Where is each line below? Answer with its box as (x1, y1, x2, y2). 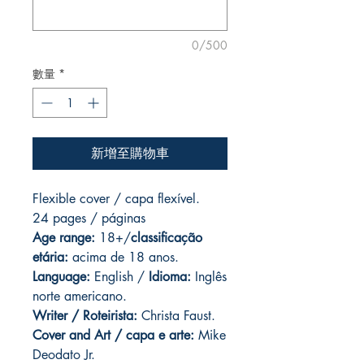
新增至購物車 (91, 145, 169, 162)
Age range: (32, 229, 99, 247)
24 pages (32, 210, 86, 227)
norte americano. (32, 288, 127, 305)
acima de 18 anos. (68, 249, 179, 266)
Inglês (191, 268, 227, 286)
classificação (131, 229, 202, 247)
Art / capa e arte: (94, 327, 194, 344)
